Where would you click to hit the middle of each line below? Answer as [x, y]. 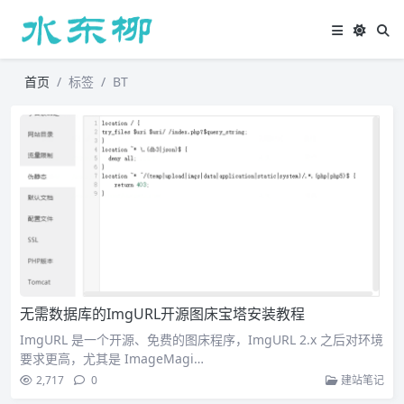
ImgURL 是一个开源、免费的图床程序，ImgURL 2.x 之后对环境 [202, 340]
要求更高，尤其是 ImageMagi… [112, 358]
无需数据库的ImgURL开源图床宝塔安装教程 [162, 314]
